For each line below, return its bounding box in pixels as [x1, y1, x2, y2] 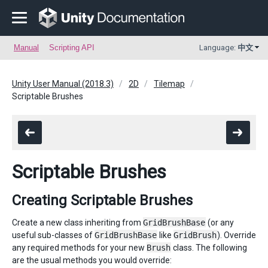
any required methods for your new [12, 243, 147, 252]
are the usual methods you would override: [12, 255, 172, 265]
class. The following [171, 243, 247, 252]
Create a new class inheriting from [12, 218, 143, 227]
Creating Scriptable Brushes [12, 192, 193, 209]
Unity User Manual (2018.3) [12, 79, 114, 89]
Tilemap [154, 79, 185, 89]
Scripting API [49, 43, 95, 52]
